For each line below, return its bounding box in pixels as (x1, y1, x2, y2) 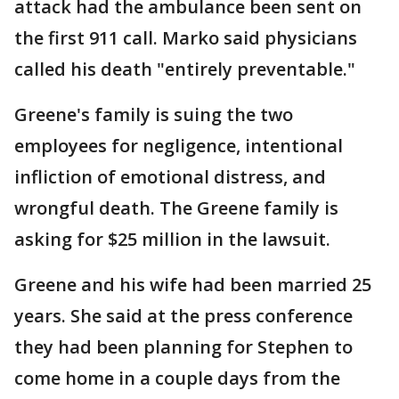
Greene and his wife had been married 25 (14, 273, 371, 297)
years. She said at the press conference (14, 304, 353, 328)
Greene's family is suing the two (14, 102, 293, 126)
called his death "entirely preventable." (14, 57, 355, 81)
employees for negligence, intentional (14, 134, 343, 158)
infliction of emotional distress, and (14, 165, 326, 189)
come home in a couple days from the (14, 366, 340, 390)
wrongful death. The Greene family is (14, 196, 338, 220)
